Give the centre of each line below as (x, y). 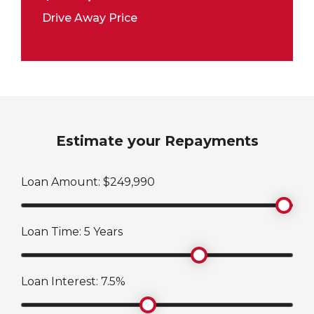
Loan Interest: (61, 282)
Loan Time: (53, 232)
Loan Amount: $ (66, 182)
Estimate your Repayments (157, 141)
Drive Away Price (90, 18)
